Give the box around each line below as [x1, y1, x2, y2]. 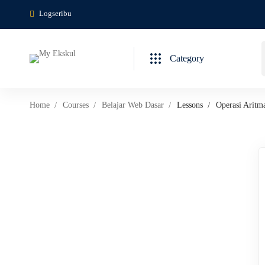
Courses [63, 101, 89, 109]
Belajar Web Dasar [102, 101, 164, 109]
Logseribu [39, 8, 72, 18]
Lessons [177, 101, 203, 109]
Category [170, 53, 204, 63]
